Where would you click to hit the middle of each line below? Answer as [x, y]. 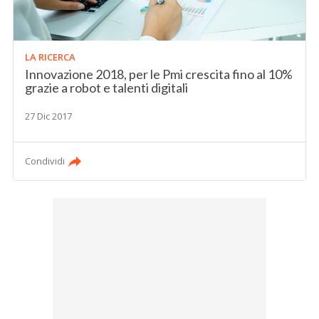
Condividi [45, 161]
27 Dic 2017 [49, 116]
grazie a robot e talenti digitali [107, 88]
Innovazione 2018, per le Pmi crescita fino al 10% [159, 74]
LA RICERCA [51, 57]
